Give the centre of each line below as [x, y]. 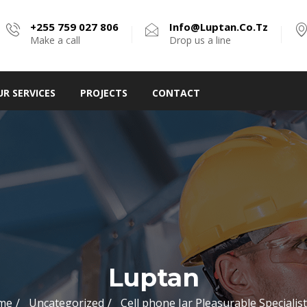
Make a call [55, 40]
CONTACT [176, 93]
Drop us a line [200, 40]
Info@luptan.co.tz [219, 27]
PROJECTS [104, 93]
